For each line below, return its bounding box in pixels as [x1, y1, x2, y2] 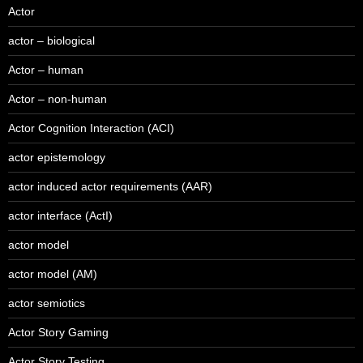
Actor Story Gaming [8, 326, 109, 340]
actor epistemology [8, 151, 105, 164]
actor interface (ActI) [8, 209, 113, 223]
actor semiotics [8, 297, 85, 310]
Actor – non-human [8, 92, 107, 106]
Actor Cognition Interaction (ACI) [8, 122, 174, 135]
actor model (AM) [8, 267, 97, 281]
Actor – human [8, 63, 83, 77]
